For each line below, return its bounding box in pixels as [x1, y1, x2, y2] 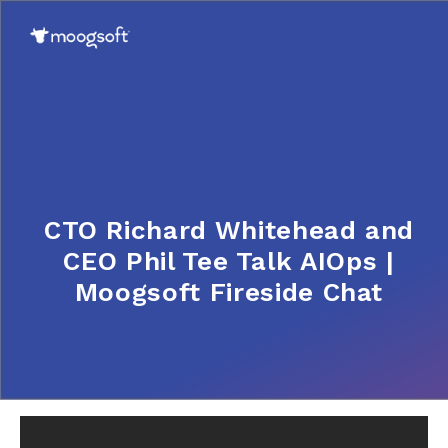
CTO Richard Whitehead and [43, 215, 415, 245]
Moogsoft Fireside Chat [74, 277, 384, 307]
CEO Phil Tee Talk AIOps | [63, 246, 395, 276]
